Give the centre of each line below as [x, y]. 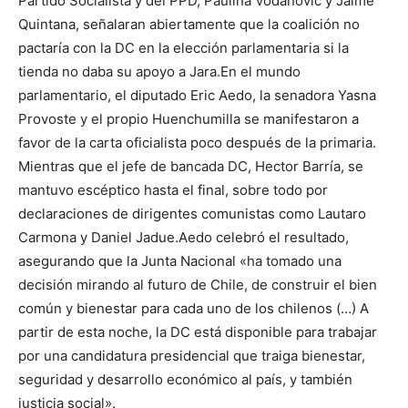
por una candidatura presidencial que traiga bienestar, [192, 356]
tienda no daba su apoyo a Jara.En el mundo [159, 72]
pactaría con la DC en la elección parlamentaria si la [184, 48]
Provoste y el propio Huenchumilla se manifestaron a [189, 119]
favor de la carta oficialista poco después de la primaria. [197, 143]
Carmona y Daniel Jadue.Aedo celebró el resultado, [184, 238]
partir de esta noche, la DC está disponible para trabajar [198, 332]
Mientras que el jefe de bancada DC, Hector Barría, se [191, 167]
